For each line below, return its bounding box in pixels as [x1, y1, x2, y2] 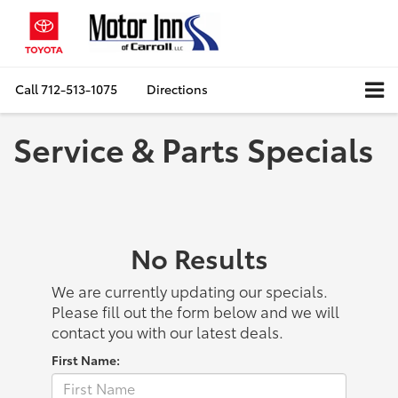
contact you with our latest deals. [52, 320, 283, 342]
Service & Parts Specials [13, 124, 374, 171]
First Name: [52, 350, 120, 369]
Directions [147, 80, 208, 99]
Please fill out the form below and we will [52, 299, 339, 322]
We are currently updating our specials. [52, 279, 328, 301]
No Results [130, 237, 268, 276]
